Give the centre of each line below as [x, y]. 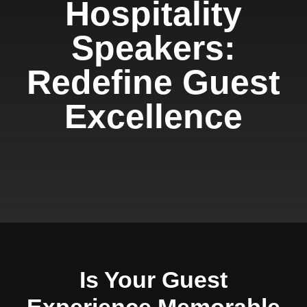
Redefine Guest [153, 82]
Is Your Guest [153, 280]
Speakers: [153, 48]
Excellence [153, 116]
